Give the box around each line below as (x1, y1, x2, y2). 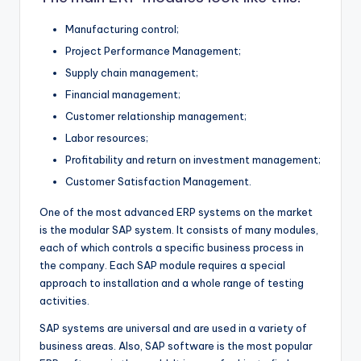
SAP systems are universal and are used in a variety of (39, 322, 307, 335)
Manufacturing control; (65, 22, 179, 35)
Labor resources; (65, 131, 148, 145)
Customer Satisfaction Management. (65, 175, 251, 189)
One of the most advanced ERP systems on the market (39, 205, 313, 219)
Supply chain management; (65, 65, 198, 79)
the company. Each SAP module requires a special (39, 259, 285, 272)
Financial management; (65, 88, 180, 102)
